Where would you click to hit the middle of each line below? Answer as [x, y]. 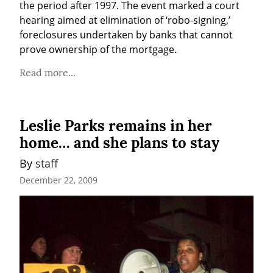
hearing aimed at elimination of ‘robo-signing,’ [125, 20]
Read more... [48, 73]
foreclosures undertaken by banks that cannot [126, 35]
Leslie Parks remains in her [116, 126]
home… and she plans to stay [119, 143]
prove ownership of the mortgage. [98, 50]
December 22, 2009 [58, 180]
